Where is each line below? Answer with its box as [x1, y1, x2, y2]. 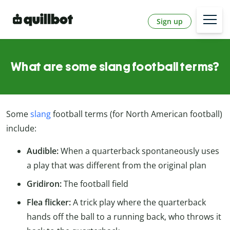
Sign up [157, 16, 183, 26]
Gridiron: [27, 178, 62, 190]
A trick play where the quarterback [73, 197, 206, 208]
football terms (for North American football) [51, 108, 222, 120]
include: [6, 123, 36, 135]
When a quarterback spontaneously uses [61, 145, 219, 157]
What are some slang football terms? [10, 59, 220, 74]
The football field [62, 178, 128, 190]
